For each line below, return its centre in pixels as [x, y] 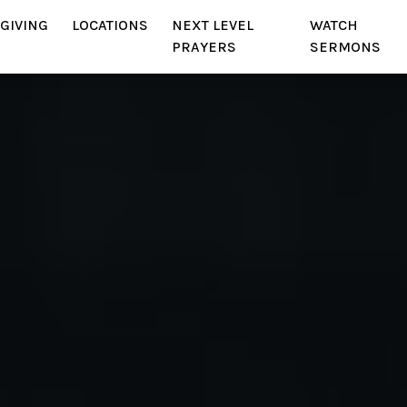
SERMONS [345, 47]
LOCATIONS [109, 25]
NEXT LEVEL [212, 25]
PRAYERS [203, 47]
